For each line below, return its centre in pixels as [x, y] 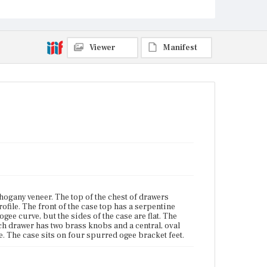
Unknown [21, 67]
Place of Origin [30, 23]
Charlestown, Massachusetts [56, 35]
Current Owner [30, 56]
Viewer [103, 48]
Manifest [180, 48]
